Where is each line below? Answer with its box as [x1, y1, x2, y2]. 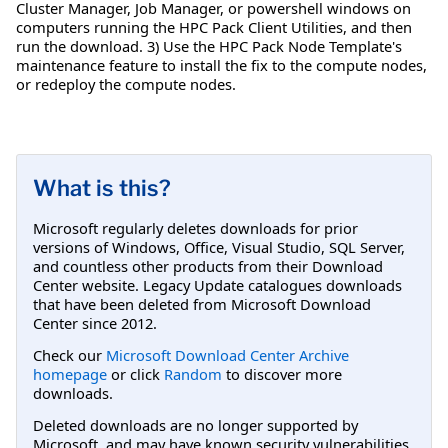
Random [164, 363, 222, 384]
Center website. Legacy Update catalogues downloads [33, 274, 402, 295]
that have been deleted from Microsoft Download [33, 293, 371, 314]
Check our [33, 344, 106, 365]
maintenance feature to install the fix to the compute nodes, [16, 54, 427, 75]
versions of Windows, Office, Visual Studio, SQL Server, [33, 236, 405, 257]
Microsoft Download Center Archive [106, 344, 349, 365]
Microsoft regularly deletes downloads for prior [33, 217, 358, 238]
